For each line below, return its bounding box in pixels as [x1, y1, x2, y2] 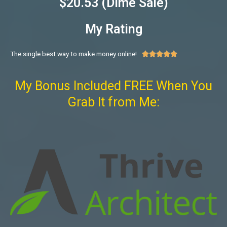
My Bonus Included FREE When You [15, 79, 212, 94]
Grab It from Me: [67, 95, 160, 110]
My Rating [85, 22, 142, 37]
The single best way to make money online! [10, 50, 137, 58]
